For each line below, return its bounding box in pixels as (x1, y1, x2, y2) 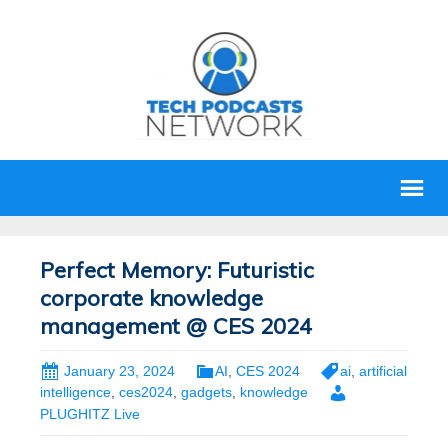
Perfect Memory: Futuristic (40, 256, 314, 284)
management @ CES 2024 (40, 312, 312, 340)
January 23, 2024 (64, 363, 175, 379)
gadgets (181, 384, 232, 401)
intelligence (40, 384, 111, 401)
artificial (359, 363, 407, 379)
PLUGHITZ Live (40, 405, 140, 422)
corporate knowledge (40, 284, 263, 312)
